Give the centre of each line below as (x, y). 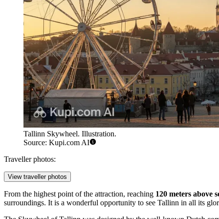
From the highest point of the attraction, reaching (80, 194)
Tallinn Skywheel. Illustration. (70, 134)
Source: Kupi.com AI (56, 143)
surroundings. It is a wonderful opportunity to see (81, 203)
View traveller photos (37, 177)
